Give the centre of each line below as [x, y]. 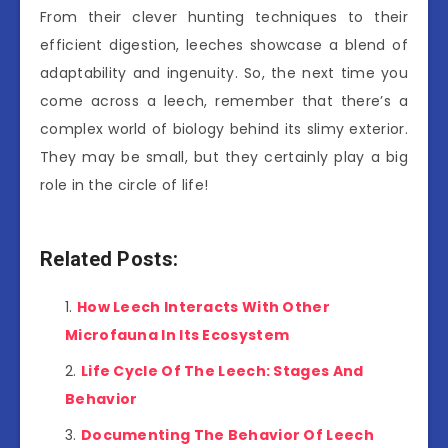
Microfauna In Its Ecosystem [177, 335]
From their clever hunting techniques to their [224, 16]
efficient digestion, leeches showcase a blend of [224, 44]
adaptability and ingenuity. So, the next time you [224, 72]
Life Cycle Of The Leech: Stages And [222, 371]
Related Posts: [109, 258]
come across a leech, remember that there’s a [224, 100]
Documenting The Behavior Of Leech [227, 435]
